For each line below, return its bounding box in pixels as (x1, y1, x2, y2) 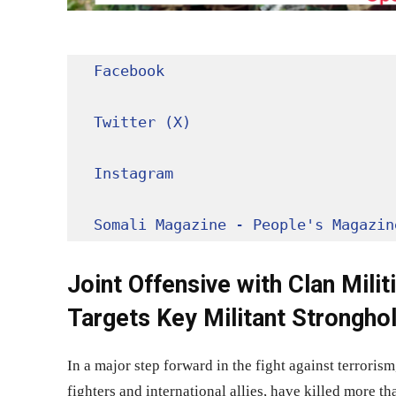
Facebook (94, 62, 164, 80)
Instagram (94, 164, 173, 183)
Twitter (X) (94, 113, 191, 132)
